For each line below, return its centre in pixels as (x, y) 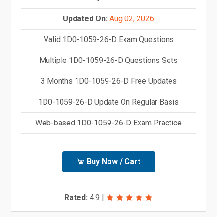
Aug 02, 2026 (132, 18)
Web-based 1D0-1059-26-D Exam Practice (108, 123)
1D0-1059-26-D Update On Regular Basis (108, 102)
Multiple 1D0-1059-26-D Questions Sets (108, 60)
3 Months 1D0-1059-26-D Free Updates (108, 81)
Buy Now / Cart (112, 161)
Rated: (76, 197)
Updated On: (85, 18)
